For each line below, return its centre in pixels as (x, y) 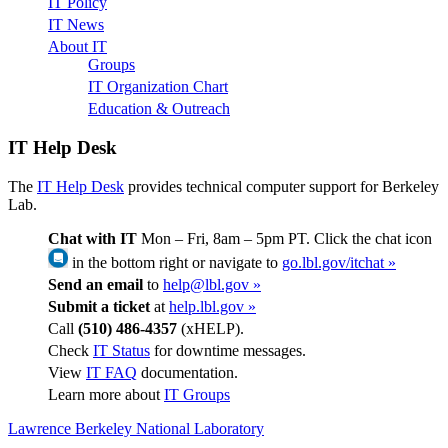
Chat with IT (92, 238)
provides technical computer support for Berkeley (281, 186)
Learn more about (106, 394)
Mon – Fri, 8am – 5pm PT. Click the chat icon (284, 238)
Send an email (95, 284)
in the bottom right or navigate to (175, 262)
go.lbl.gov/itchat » (339, 262)
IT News (76, 25)
